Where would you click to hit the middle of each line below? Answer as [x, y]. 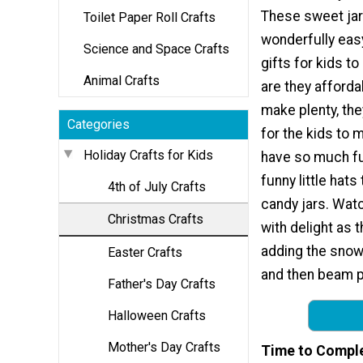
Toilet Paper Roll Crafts [149, 17]
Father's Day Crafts [162, 284]
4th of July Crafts [157, 186]
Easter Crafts [145, 252]
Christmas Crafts [156, 219]
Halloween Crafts [157, 315]
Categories [98, 124]
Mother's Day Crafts [164, 347]
